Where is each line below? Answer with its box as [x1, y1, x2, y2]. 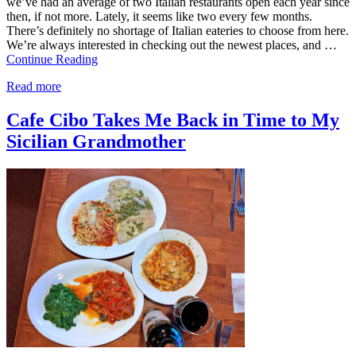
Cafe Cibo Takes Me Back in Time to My [6, 110, 339, 131]
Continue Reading [6, 52, 98, 67]
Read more [6, 79, 61, 94]
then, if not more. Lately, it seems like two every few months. [6, 10, 312, 24]
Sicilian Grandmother [6, 131, 186, 153]
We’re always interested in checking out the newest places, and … [6, 38, 337, 52]
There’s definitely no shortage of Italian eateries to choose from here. [6, 24, 349, 38]
